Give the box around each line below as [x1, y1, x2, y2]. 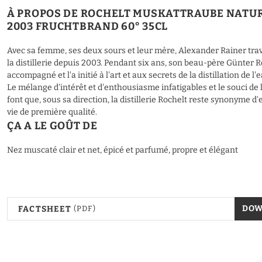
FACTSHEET [18, 204, 71, 214]
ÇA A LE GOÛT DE [7, 119, 98, 133]
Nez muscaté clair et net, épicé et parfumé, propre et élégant [7, 145, 238, 156]
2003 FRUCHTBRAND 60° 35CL [7, 20, 168, 33]
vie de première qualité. [7, 107, 97, 118]
